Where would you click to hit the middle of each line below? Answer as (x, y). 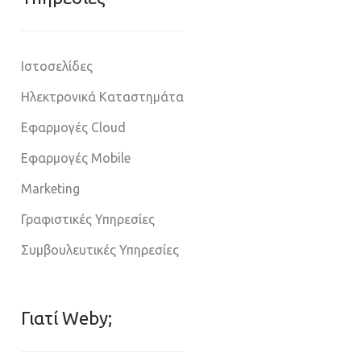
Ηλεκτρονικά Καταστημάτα (102, 97)
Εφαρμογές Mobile (76, 158)
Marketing (50, 189)
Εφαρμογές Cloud (73, 128)
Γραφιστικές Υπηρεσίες (88, 220)
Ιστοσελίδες (57, 66)
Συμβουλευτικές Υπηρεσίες (100, 250)
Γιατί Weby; (66, 318)
